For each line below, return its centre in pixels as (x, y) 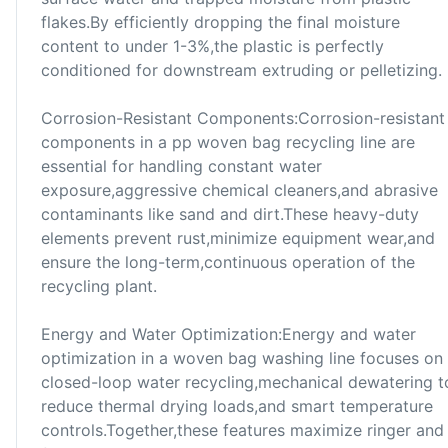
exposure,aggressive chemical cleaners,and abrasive (239, 190)
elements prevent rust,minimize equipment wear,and (238, 238)
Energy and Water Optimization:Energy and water (228, 334)
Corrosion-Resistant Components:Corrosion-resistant (243, 118)
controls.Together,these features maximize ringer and (242, 430)
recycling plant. (99, 286)
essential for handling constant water (181, 166)
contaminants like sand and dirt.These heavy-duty (230, 214)
